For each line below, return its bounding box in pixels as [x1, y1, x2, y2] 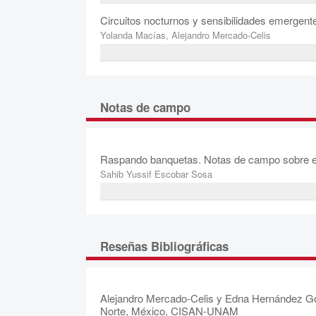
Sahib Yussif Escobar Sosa [100, 167, 212, 181]
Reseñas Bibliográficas [100, 238, 229, 255]
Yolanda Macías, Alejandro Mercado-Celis [100, 28, 271, 42]
